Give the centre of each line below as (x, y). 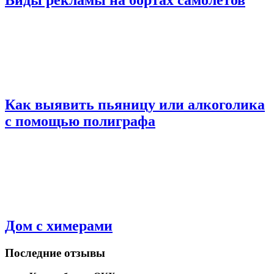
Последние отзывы (55, 253)
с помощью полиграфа (80, 121)
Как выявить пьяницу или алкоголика (135, 104)
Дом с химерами (59, 225)
